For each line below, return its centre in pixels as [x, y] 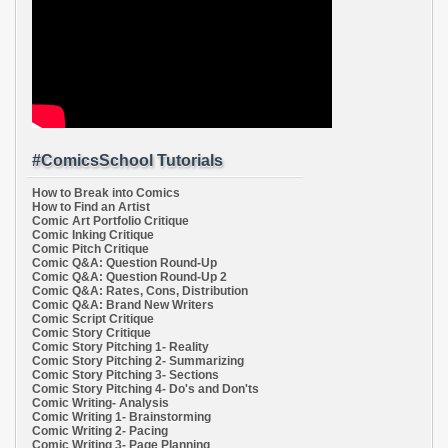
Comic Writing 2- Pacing [100, 431]
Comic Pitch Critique [90, 249]
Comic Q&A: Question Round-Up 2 [129, 277]
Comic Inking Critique [93, 235]
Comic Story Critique [91, 333]
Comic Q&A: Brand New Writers [123, 305]
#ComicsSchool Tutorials [127, 161]
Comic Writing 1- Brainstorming [121, 417]
